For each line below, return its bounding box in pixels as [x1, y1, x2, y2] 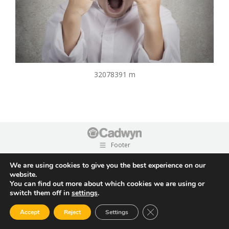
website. [10, 170, 37, 179]
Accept [20, 208, 39, 216]
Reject [64, 208, 81, 216]
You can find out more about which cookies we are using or [10, 179, 204, 189]
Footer [111, 141, 130, 150]
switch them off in [10, 188, 72, 198]
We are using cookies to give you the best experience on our [10, 161, 205, 170]
